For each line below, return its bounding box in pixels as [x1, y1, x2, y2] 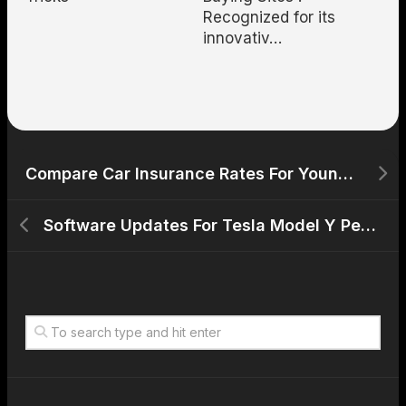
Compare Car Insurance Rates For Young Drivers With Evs [338, 164, 353, 184]
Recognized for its [203, 8, 335, 27]
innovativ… [203, 29, 282, 48]
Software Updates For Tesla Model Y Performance [361, 216, 376, 236]
